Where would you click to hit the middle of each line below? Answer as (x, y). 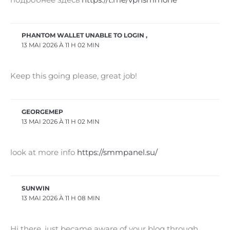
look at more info (44, 153)
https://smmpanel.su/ (117, 153)
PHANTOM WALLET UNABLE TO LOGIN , (85, 36)
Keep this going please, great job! (74, 76)
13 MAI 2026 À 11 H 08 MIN (61, 198)
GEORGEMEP (43, 112)
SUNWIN (36, 188)
